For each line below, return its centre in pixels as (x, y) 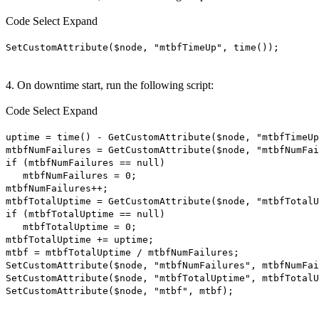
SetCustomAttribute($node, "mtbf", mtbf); (120, 291)
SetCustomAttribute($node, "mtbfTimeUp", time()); (142, 47)
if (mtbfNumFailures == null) (85, 162)
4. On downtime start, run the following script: (110, 85)
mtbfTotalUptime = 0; (71, 226)
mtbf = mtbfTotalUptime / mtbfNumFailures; (122, 252)
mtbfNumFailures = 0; (71, 175)
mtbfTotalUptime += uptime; (80, 239)
